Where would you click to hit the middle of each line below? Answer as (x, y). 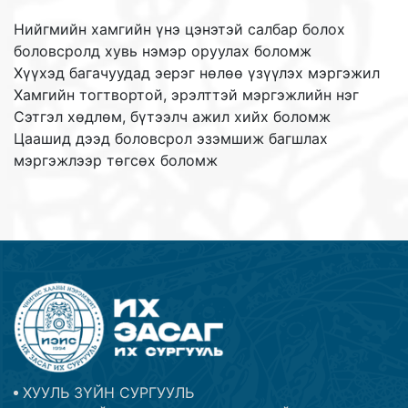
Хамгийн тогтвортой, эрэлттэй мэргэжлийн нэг (186, 94)
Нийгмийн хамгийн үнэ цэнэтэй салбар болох (179, 29)
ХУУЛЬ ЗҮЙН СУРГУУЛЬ (108, 392)
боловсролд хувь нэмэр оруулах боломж (163, 51)
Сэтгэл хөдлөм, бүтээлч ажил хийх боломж (172, 116)
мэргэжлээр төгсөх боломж (116, 160)
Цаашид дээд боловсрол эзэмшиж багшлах (171, 138)
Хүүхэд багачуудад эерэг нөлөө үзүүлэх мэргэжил (197, 72)
